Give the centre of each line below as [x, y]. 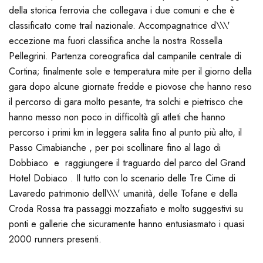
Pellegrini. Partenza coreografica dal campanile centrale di [125, 56]
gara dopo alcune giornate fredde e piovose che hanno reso [130, 87]
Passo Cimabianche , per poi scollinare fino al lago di [115, 148]
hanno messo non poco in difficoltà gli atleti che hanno [117, 117]
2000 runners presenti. [55, 240]
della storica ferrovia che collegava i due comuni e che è [122, 11]
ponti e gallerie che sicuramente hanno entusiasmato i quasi [127, 224]
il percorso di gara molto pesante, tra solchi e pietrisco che [126, 102]
